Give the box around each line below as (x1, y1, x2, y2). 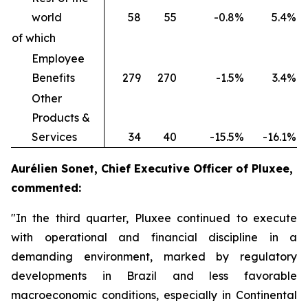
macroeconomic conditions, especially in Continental (11, 288, 297, 302)
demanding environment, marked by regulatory (11, 250, 297, 263)
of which (12, 31, 56, 45)
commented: (11, 181, 81, 195)
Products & (32, 111, 90, 124)
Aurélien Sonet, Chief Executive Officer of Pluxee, (11, 162, 293, 175)
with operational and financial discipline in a (11, 230, 297, 244)
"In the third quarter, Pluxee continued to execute (11, 211, 297, 225)
